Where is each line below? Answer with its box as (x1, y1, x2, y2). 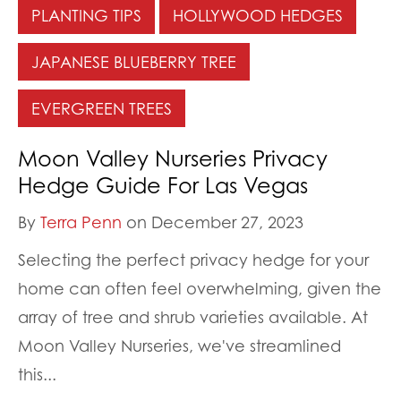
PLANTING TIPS (31, 5, 141, 26)
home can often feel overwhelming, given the (18, 278, 381, 299)
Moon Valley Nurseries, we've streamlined (18, 336, 341, 356)
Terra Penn (40, 212, 122, 233)
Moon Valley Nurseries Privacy (18, 145, 328, 173)
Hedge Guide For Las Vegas (18, 172, 308, 200)
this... (18, 364, 56, 385)
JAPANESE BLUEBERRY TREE (31, 52, 236, 73)
